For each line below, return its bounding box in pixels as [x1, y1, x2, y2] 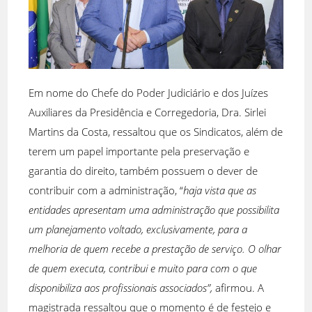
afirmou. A [215, 280, 265, 295]
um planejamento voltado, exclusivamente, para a [29, 221, 248, 236]
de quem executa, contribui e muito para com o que [29, 260, 258, 275]
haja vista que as [183, 182, 257, 197]
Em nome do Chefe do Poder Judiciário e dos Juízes [29, 85, 269, 100]
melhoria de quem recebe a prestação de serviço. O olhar [29, 241, 282, 256]
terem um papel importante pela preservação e [29, 143, 250, 158]
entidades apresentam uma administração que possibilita [29, 202, 280, 217]
